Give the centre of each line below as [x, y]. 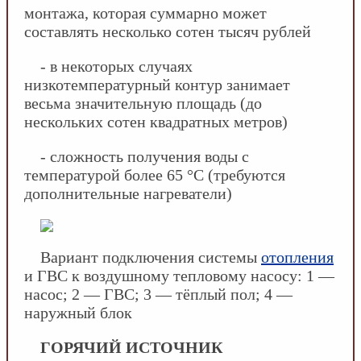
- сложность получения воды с [145, 156]
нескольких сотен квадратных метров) [156, 121]
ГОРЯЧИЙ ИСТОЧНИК [132, 347]
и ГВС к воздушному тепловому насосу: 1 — [179, 275]
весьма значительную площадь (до [143, 103]
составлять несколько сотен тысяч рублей [168, 31]
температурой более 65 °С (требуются [155, 174]
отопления [297, 257]
